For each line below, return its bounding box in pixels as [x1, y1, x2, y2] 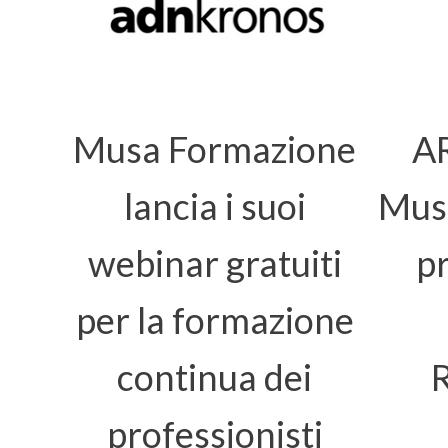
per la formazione [75, 298, 354, 342]
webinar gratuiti [87, 241, 342, 285]
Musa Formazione [73, 127, 356, 171]
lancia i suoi [123, 184, 306, 228]
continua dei [117, 355, 312, 399]
